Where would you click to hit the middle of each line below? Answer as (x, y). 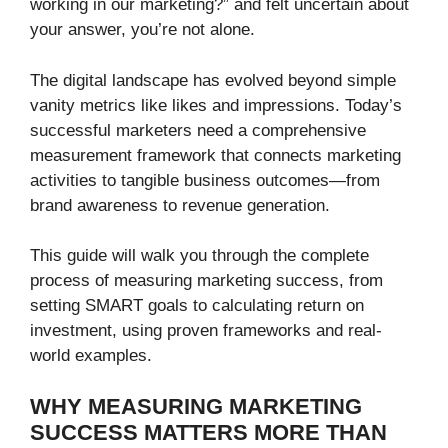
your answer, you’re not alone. (142, 30)
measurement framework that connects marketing (215, 155)
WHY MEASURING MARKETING (196, 406)
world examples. (91, 356)
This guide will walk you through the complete (199, 256)
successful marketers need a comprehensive (198, 130)
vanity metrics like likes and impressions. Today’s (216, 105)
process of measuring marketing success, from (206, 281)
